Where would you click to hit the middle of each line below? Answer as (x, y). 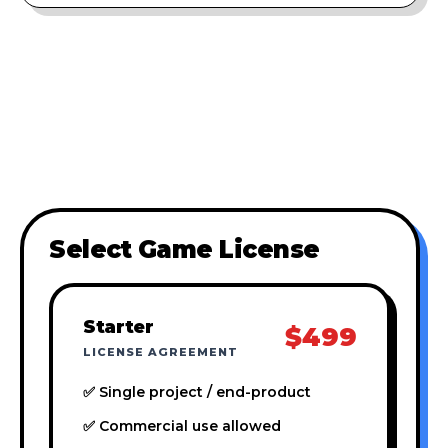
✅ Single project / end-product (197, 391)
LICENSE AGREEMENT (160, 351)
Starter (118, 326)
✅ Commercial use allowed (182, 425)
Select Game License (184, 249)
